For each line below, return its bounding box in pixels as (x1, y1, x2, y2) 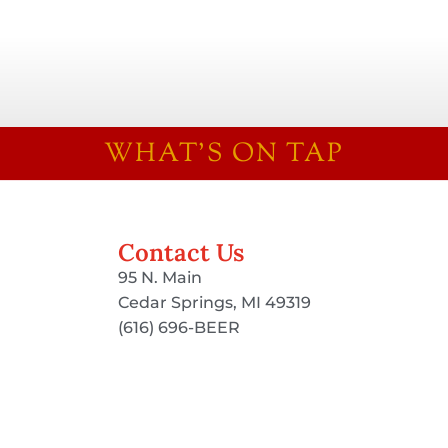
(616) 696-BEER (118, 318, 240, 338)
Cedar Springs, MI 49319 (118, 293, 311, 313)
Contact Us (118, 237, 244, 269)
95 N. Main (118, 268, 202, 288)
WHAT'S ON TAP (104, 136, 344, 174)
